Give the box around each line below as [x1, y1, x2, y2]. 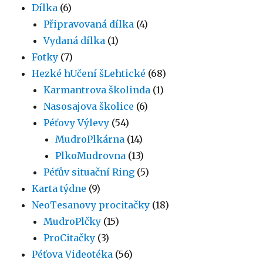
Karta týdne [32, 183, 87, 195]
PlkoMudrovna [55, 150, 126, 162]
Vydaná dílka [43, 35, 106, 47]
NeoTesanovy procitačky [32, 199, 150, 211]
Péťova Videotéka [32, 248, 113, 261]
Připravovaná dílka [43, 18, 134, 31]
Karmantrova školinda [43, 84, 151, 96]
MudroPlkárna [55, 133, 125, 146]
